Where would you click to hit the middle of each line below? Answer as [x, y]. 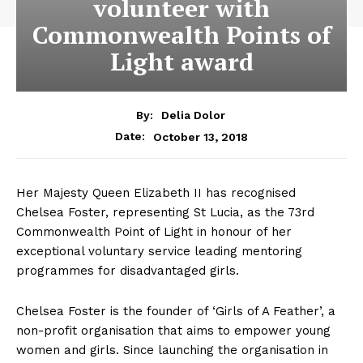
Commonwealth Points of [181, 34]
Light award [181, 61]
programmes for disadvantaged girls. [128, 271]
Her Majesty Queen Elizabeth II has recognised [156, 193]
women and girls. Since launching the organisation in [172, 350]
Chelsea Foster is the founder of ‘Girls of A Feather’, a [176, 312]
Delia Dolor [193, 115]
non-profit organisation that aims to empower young [173, 331]
